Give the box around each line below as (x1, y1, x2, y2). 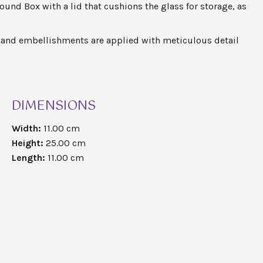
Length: (11, 152, 45, 164)
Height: (11, 137, 43, 149)
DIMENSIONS (11, 95, 96, 117)
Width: (11, 123, 41, 134)
